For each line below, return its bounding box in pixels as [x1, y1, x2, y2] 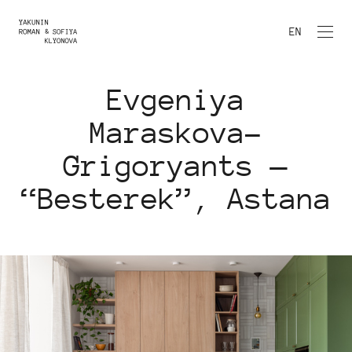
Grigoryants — [64, 148, 288, 182]
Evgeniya [107, 82, 245, 116]
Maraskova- [90, 115, 262, 149]
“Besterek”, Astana [20, 181, 332, 215]
